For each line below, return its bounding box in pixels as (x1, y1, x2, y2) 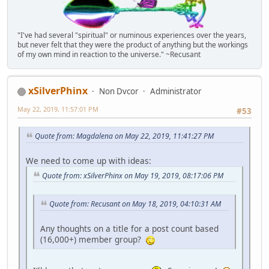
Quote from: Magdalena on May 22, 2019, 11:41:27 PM (35, 130, 214, 141)
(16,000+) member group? (40, 233, 146, 245)
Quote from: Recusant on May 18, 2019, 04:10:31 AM (49, 199, 221, 210)
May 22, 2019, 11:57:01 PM (17, 104, 98, 114)
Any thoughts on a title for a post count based (40, 222, 219, 234)
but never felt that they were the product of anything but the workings (17, 40, 248, 50)
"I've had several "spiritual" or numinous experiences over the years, (17, 30, 246, 41)
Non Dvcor (99, 86, 139, 97)
